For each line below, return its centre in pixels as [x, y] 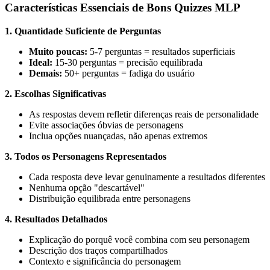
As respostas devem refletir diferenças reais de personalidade [144, 115]
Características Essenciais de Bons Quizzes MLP [123, 8]
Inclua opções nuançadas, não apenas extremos [118, 136]
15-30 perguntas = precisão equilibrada [127, 63]
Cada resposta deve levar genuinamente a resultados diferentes [147, 177]
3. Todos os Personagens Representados [86, 157]
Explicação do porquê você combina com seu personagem [139, 240]
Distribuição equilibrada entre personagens [110, 199]
